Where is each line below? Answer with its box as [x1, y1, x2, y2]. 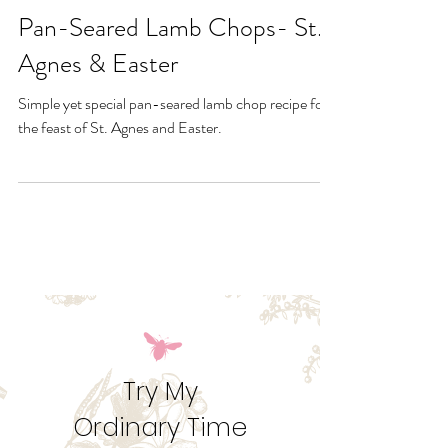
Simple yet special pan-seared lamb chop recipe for [18, 146, 328, 169]
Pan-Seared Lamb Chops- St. [18, 63, 323, 100]
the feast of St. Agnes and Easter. [18, 170, 222, 193]
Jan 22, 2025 [18, 20, 82, 38]
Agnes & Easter [18, 99, 178, 136]
